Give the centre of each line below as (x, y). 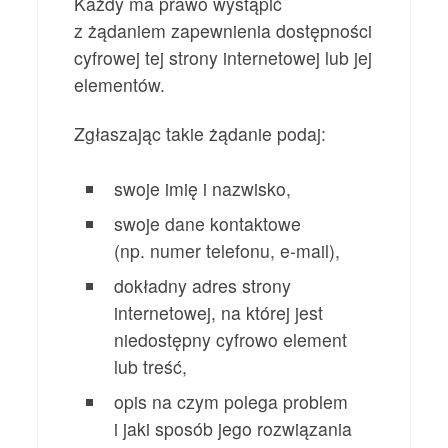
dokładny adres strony (203, 286)
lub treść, (151, 367)
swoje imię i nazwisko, (203, 189)
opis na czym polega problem (231, 402)
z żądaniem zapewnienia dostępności (223, 30)
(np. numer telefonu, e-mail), (227, 251)
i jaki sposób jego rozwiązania (233, 429)
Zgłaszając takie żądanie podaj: (200, 134)
